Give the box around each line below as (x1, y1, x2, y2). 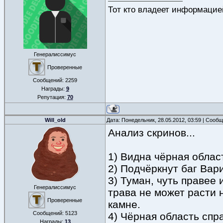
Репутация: (37, 94, 67, 100)
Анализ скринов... (108, 127, 195, 138)
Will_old (44, 117, 66, 123)
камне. (108, 199, 140, 210)
